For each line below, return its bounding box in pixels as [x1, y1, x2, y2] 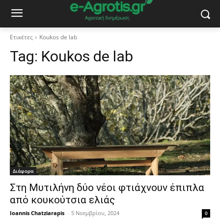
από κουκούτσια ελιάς [10, 194, 115, 206]
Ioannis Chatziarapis [10, 209, 64, 217]
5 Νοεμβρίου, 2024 [71, 209, 119, 217]
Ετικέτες [10, 33, 33, 41]
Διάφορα [13, 167, 33, 174]
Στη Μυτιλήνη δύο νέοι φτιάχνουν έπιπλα [10, 182, 204, 193]
